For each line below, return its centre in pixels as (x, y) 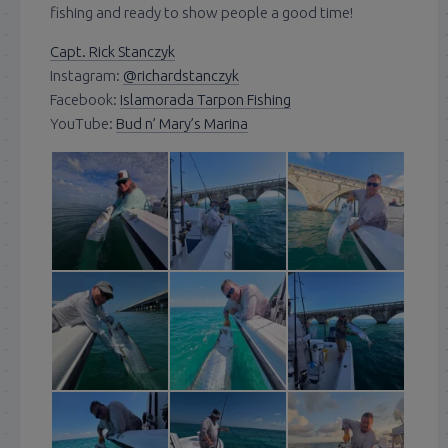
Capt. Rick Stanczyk (112, 51)
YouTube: (83, 123)
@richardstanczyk (181, 75)
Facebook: (85, 99)
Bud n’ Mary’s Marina (182, 123)
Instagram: (86, 75)
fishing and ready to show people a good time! (201, 12)
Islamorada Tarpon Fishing (205, 99)
